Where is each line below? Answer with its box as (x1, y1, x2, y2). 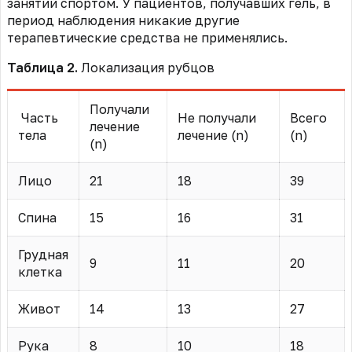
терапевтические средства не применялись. (7, 30, 288, 46)
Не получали (177, 110, 256, 126)
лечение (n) (177, 127, 249, 144)
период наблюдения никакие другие (7, 13, 240, 29)
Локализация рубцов (81, 60, 214, 76)
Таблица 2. (7, 60, 81, 76)
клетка (17, 264, 62, 280)
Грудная (17, 247, 68, 263)
